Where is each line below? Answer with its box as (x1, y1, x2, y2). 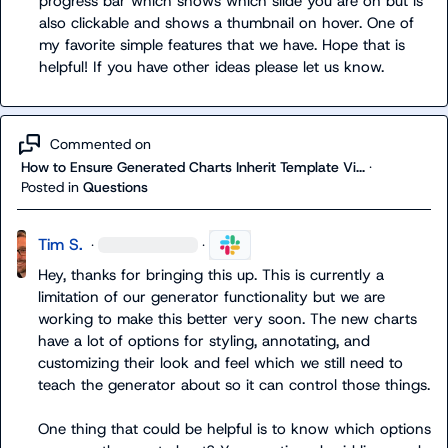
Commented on (50, 135, 151, 154)
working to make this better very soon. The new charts (37, 308, 417, 329)
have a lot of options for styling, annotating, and (37, 330, 370, 351)
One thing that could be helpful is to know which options (37, 418, 431, 439)
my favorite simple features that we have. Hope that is (39, 34, 406, 55)
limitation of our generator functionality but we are (37, 286, 385, 307)
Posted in (21, 177, 79, 196)
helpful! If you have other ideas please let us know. (39, 56, 385, 77)
